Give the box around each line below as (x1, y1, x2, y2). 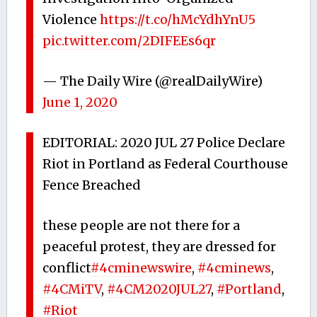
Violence (42, 11, 100, 28)
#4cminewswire (91, 259, 192, 276)
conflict (42, 259, 91, 276)
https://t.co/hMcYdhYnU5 (100, 11, 256, 28)
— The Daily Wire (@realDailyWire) (42, 72, 263, 89)
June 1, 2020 (42, 93, 118, 110)
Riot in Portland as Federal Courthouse (42, 155, 289, 172)
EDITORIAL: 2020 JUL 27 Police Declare (42, 134, 286, 151)
